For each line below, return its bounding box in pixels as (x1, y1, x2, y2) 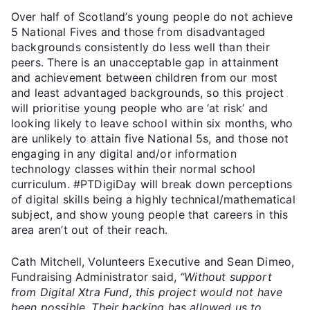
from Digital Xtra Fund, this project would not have (11, 284, 283, 299)
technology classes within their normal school (11, 161, 256, 176)
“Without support (180, 269, 272, 284)
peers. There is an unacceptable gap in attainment (11, 55, 279, 69)
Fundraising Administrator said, (11, 269, 181, 284)
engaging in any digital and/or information (11, 146, 237, 161)
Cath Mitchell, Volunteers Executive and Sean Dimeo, (11, 254, 295, 268)
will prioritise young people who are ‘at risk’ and (11, 100, 268, 115)
